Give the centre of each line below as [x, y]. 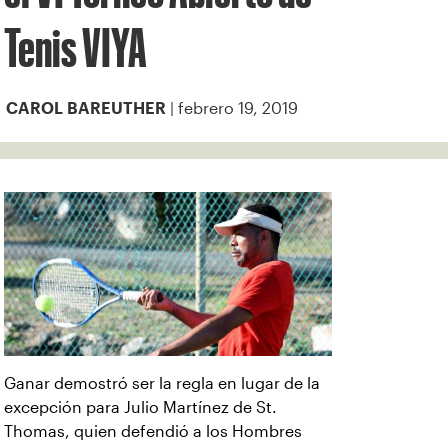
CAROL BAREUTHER [86, 108]
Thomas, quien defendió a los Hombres [153, 431]
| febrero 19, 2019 [232, 108]
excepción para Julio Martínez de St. [140, 407]
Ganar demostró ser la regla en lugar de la [162, 383]
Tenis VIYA [80, 47]
